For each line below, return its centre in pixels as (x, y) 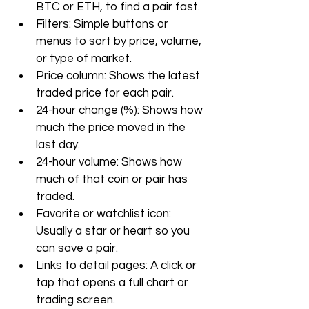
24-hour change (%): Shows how (121, 110)
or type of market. (84, 59)
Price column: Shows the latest (119, 76)
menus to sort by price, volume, (120, 41)
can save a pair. (77, 248)
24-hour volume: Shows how (110, 162)
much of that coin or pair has (113, 179)
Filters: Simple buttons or (103, 24)
